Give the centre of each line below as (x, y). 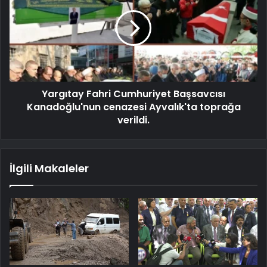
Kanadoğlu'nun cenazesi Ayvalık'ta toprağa (133, 107)
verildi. (133, 120)
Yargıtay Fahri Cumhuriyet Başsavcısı (133, 94)
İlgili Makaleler (49, 168)
